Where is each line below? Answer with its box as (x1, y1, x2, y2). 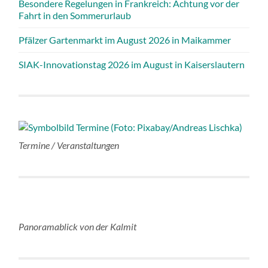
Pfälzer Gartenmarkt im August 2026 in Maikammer (19, 33, 232, 45)
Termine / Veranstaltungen (19, 139, 120, 151)
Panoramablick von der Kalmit (19, 220, 137, 232)
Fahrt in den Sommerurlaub (19, 9, 132, 21)
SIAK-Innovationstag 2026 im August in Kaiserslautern (19, 58, 245, 70)
